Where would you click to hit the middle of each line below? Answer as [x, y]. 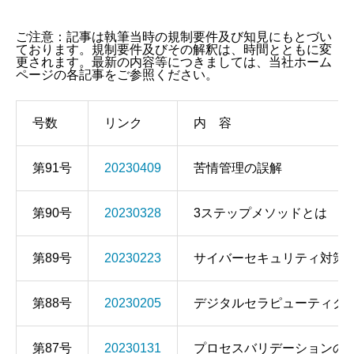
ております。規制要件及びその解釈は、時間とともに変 [174, 49]
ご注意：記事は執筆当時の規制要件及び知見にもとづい [174, 37]
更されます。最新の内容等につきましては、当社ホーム [174, 62]
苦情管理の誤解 [238, 168]
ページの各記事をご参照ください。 [117, 75]
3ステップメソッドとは [260, 213]
